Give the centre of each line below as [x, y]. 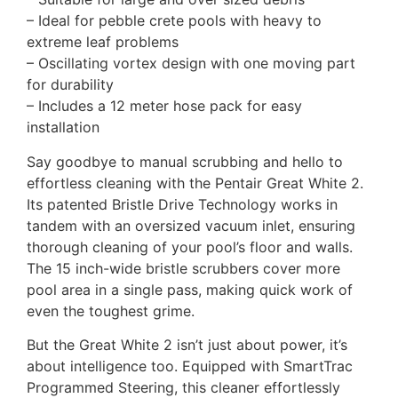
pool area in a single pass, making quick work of [190, 289]
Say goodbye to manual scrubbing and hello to [185, 161]
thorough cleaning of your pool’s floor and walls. [190, 247]
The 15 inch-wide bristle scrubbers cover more [183, 268]
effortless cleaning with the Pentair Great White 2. [195, 183]
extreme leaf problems [103, 42]
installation [63, 127]
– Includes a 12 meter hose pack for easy [164, 106]
